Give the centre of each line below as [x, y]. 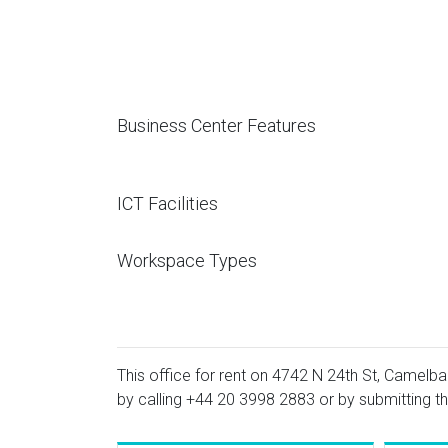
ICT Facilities [167, 203]
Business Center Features [216, 125]
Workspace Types [187, 260]
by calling [151, 399]
